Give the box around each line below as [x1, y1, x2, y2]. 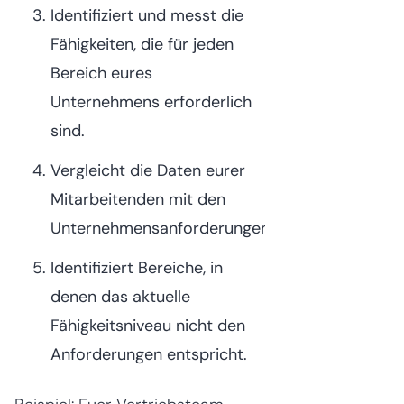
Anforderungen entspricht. [50, 344, 247, 365]
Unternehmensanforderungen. [50, 217, 273, 239]
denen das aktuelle [50, 286, 190, 308]
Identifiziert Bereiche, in [50, 257, 223, 279]
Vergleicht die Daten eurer [50, 160, 245, 181]
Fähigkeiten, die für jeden [50, 33, 234, 55]
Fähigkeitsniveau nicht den [50, 315, 245, 336]
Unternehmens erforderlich [50, 91, 252, 113]
